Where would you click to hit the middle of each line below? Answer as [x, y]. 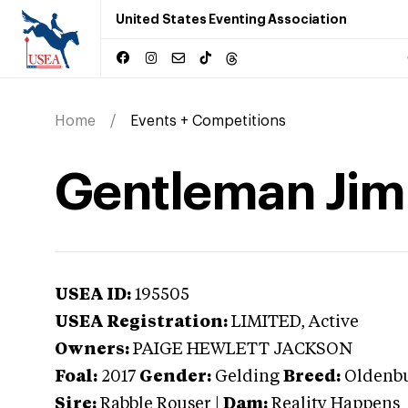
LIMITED [266, 322]
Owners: [92, 350]
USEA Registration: [141, 322]
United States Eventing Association [231, 19]
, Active [330, 322]
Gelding [247, 377]
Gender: [175, 377]
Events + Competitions [208, 121]
